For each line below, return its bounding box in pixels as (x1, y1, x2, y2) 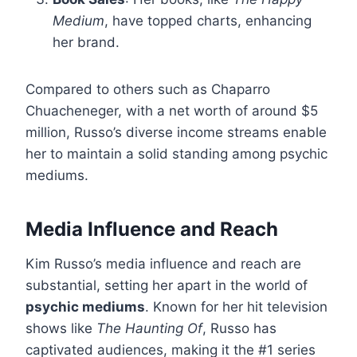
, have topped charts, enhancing (104, 13, 312, 29)
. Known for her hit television (145, 299, 328, 316)
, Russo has (202, 320, 277, 337)
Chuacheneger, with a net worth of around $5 (25, 103, 318, 120)
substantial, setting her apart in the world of (25, 277, 308, 294)
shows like (25, 320, 96, 337)
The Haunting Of (96, 320, 202, 337)
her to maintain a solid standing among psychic (25, 146, 328, 163)
